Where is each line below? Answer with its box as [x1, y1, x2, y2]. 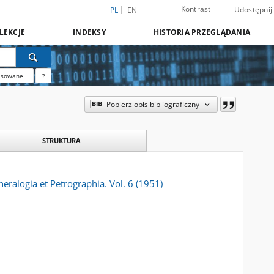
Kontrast [180, 4, 211, 14]
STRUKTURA [42, 136, 81, 145]
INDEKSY [73, 27, 106, 37]
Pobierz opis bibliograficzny [106, 99, 199, 109]
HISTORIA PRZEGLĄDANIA [153, 27, 250, 37]
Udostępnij [234, 4, 272, 15]
